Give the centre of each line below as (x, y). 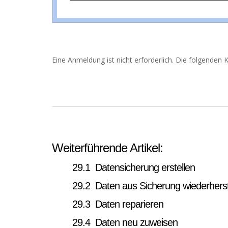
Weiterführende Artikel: (107, 148)
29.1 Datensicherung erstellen (134, 167)
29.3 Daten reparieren (118, 204)
